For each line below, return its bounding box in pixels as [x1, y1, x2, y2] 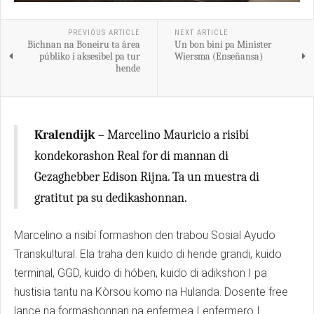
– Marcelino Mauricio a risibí [95, 127, 249, 142]
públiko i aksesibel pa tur [39, 50, 140, 62]
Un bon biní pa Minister [174, 38, 272, 50]
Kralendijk [34, 127, 95, 142]
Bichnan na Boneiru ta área [27, 38, 140, 50]
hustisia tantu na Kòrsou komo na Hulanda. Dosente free [14, 285, 288, 299]
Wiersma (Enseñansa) [174, 50, 263, 62]
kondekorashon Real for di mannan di [34, 148, 228, 163]
